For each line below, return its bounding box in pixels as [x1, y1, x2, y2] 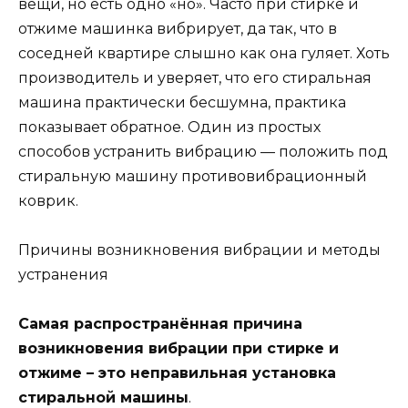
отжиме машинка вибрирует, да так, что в [18, 19, 337, 37]
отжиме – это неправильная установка [18, 364, 336, 382]
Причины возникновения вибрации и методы [18, 240, 381, 259]
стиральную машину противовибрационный [18, 167, 367, 185]
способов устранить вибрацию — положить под [18, 142, 388, 160]
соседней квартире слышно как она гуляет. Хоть [18, 44, 390, 62]
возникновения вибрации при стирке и [18, 340, 339, 358]
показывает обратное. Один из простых [18, 117, 321, 136]
